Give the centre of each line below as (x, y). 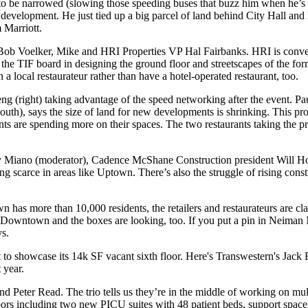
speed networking (187, 99)
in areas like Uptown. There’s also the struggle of (149, 172)
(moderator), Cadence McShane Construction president (154, 160)
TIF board (39, 64)
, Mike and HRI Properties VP (118, 51)
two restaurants (218, 124)
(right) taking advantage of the (80, 99)
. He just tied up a (96, 15)
